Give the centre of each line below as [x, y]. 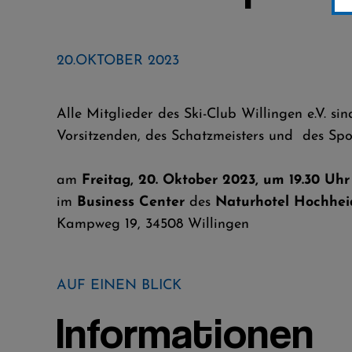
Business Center [133, 202]
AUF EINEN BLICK [119, 286]
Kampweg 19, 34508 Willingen [153, 224]
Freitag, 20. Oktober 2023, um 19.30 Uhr [216, 180]
